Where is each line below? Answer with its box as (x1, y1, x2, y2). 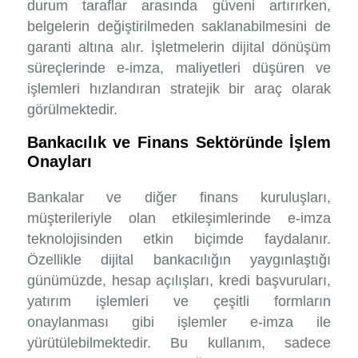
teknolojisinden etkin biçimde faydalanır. (26, 231, 332, 248)
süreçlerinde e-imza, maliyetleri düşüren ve (26, 60, 332, 77)
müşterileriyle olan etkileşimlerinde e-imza (26, 210, 332, 227)
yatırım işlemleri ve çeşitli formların (26, 293, 332, 310)
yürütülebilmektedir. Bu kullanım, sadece (26, 335, 332, 352)
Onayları (26, 153, 92, 171)
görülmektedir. (26, 101, 117, 118)
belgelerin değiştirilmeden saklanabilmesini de (26, 18, 332, 35)
